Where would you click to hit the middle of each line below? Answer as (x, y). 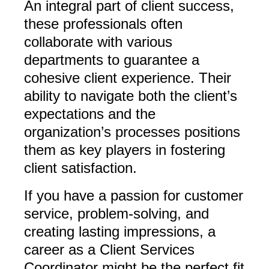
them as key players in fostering (125, 150)
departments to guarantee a (112, 60)
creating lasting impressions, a (120, 232)
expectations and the (90, 114)
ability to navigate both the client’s (131, 96)
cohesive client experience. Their (128, 78)
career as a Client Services (109, 250)
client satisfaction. (80, 168)
